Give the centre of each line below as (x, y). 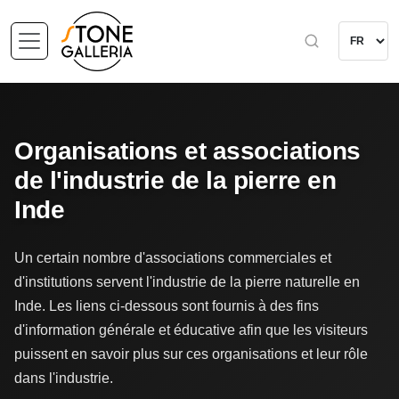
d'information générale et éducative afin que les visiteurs (191, 330)
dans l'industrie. (64, 378)
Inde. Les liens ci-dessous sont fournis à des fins (167, 305)
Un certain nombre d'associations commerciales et (173, 257)
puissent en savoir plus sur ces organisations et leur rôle (191, 354)
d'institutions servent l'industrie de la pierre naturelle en (187, 281)
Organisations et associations (187, 151)
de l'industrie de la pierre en (175, 180)
